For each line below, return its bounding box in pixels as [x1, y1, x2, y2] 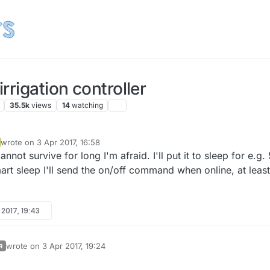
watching [71, 101, 103, 110]
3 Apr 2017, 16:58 [36, 137, 100, 148]
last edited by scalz [5, 246, 79, 256]
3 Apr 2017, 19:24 [42, 241, 105, 251]
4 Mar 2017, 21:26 [79, 246, 143, 256]
